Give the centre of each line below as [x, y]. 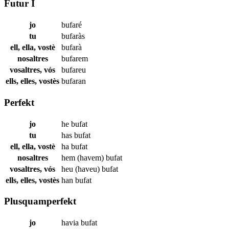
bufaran [74, 81]
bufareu [74, 70]
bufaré [72, 25]
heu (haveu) [82, 169]
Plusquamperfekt [40, 201]
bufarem [75, 59]
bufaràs [73, 36]
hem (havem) [84, 157]
